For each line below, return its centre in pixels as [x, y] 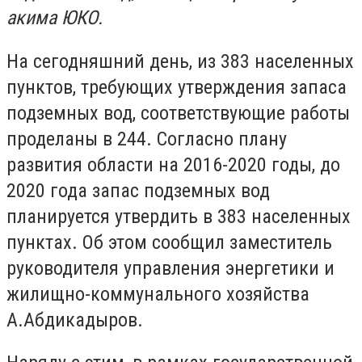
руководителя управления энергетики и [170, 268]
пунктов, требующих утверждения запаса [177, 87]
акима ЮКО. [55, 18]
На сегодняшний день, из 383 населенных [180, 61]
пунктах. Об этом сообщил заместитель [169, 242]
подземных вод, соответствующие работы [178, 113]
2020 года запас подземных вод [138, 190]
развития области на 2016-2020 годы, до [173, 164]
